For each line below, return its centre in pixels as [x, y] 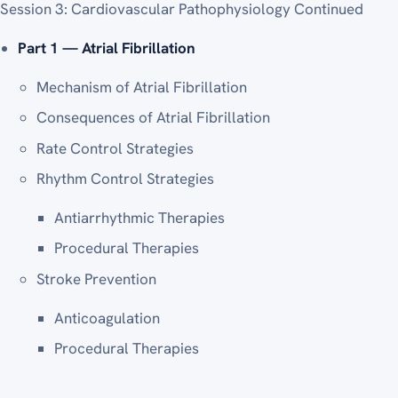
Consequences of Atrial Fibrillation [153, 118]
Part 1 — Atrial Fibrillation [107, 48]
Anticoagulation [107, 318]
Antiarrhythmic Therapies [140, 217]
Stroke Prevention [96, 279]
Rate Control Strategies [115, 148]
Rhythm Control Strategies [125, 178]
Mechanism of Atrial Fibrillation [141, 87]
